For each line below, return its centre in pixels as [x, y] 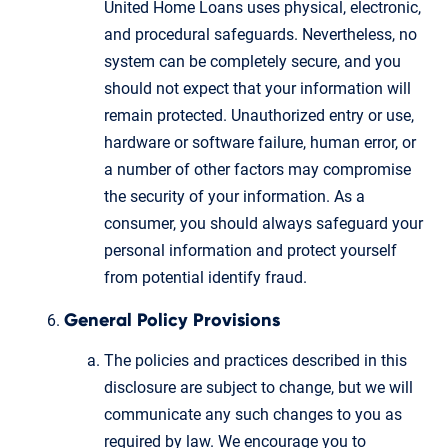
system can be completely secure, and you [252, 61]
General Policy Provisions [172, 320]
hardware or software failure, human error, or [260, 142]
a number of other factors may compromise [257, 169]
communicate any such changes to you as [253, 414]
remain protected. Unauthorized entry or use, [259, 115]
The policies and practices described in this [255, 360]
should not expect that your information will [257, 88]
